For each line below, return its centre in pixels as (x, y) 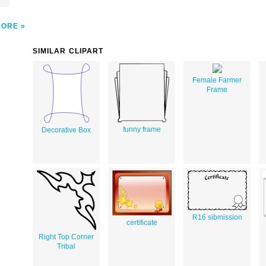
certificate (142, 222)
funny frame (142, 129)
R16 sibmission (217, 217)
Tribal (66, 246)
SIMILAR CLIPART (68, 51)
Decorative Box (66, 130)
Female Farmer (217, 80)
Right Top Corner (66, 237)
